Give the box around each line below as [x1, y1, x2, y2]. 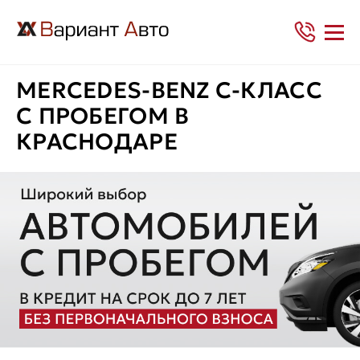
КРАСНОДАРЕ [16, 128, 178, 156]
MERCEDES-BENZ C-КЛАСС [16, 76, 322, 104]
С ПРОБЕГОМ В [16, 102, 190, 130]
